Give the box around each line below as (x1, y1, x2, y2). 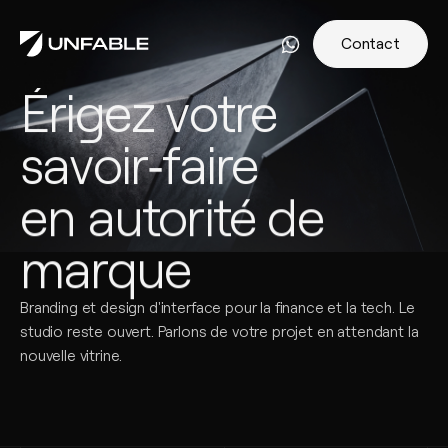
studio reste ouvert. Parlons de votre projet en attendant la (20, 323, 419, 341)
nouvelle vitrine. (20, 347, 123, 365)
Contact (340, 35, 400, 53)
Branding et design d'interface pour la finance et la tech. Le (20, 299, 416, 317)
